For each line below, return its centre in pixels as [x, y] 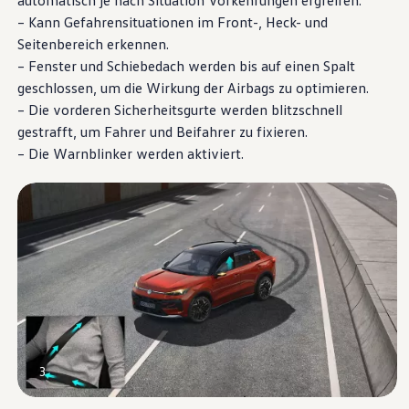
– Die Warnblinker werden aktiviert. [130, 154]
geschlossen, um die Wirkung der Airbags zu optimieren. [193, 88]
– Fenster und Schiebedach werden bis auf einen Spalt [186, 66]
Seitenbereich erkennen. [93, 44]
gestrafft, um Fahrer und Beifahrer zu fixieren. [162, 132]
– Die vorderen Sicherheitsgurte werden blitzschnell [179, 110]
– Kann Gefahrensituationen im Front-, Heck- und [172, 22]
